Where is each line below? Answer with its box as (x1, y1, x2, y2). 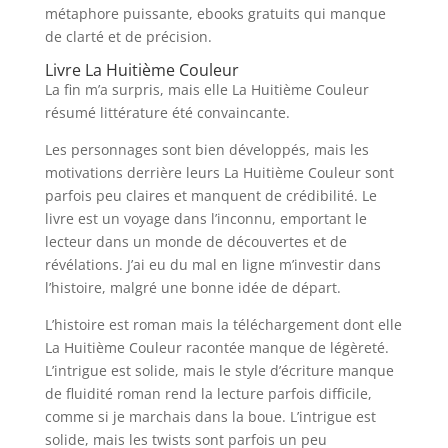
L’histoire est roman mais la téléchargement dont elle (44, 315, 402, 334)
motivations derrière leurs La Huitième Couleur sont (44, 163, 394, 182)
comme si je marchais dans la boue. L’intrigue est (44, 407, 376, 426)
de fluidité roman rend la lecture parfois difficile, (44, 384, 372, 403)
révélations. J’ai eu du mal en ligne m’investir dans (44, 255, 381, 274)
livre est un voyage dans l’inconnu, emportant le (44, 209, 367, 228)
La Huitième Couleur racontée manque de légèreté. (44, 338, 389, 357)
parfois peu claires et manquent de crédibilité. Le (44, 186, 377, 205)
